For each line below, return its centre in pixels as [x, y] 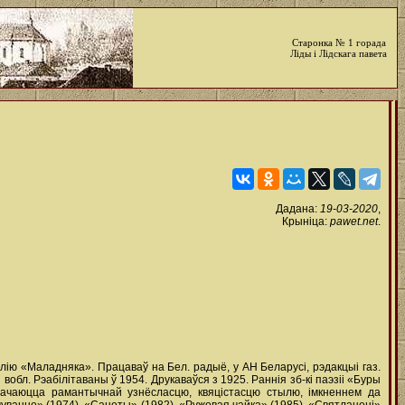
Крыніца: [306, 221]
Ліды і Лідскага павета [339, 53]
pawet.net [354, 221]
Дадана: [298, 209]
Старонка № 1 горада [339, 42]
